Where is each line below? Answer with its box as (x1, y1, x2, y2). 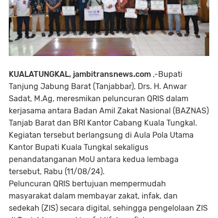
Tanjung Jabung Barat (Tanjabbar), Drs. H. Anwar (9, 81, 187, 91)
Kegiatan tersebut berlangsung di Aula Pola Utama (9, 130, 194, 140)
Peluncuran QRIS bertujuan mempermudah (9, 179, 166, 188)
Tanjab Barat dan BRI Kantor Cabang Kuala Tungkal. (9, 118, 197, 127)
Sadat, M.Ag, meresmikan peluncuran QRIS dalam (9, 93, 188, 103)
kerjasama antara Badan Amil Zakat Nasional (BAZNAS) (9, 106, 209, 115)
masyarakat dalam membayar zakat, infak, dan (9, 191, 178, 200)
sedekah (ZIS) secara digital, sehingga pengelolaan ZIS (9, 203, 208, 213)
